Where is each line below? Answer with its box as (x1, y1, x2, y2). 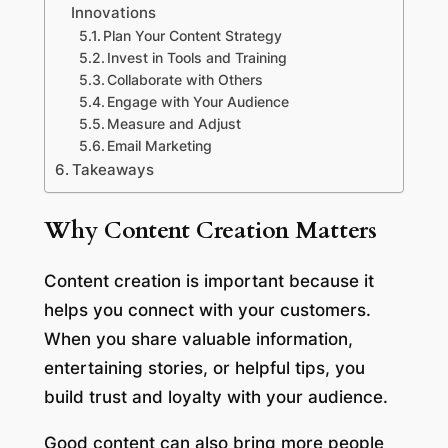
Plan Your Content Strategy (103, 28, 283, 45)
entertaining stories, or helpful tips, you (43, 357, 365, 378)
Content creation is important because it (43, 270, 374, 291)
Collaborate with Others (107, 72, 264, 89)
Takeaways (71, 160, 154, 180)
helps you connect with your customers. (43, 299, 371, 320)
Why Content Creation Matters (43, 214, 377, 246)
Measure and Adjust (107, 116, 242, 133)
